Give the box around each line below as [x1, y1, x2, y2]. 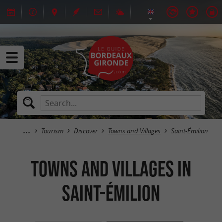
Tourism [41, 127, 63, 135]
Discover [74, 127, 98, 135]
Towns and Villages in [31, 156, 191, 181]
